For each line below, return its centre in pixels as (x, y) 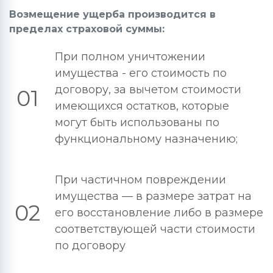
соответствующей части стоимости (155, 229)
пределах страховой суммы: (87, 29)
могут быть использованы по (137, 122)
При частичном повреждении (140, 180)
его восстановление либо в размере (159, 213)
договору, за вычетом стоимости (148, 90)
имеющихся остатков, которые (142, 106)
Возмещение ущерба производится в (112, 14)
